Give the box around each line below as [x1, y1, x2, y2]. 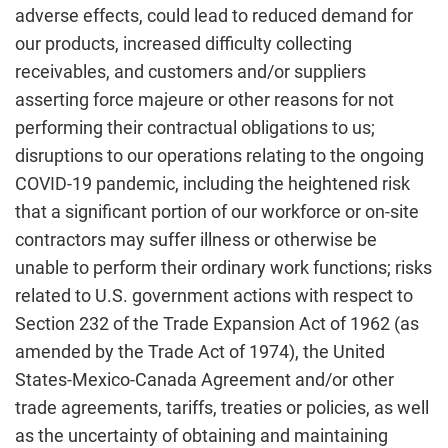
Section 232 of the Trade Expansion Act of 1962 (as [15, 313, 419, 334]
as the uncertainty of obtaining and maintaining [15, 425, 388, 446]
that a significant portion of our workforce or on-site [15, 201, 419, 222]
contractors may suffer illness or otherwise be [15, 229, 377, 250]
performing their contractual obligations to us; [15, 117, 375, 138]
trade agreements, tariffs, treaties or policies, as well [15, 397, 429, 418]
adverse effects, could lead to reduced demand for [15, 5, 413, 26]
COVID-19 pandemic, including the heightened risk [15, 173, 410, 194]
